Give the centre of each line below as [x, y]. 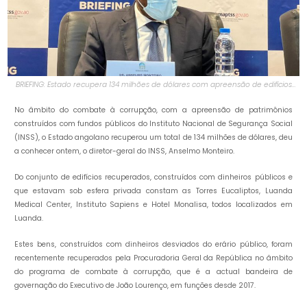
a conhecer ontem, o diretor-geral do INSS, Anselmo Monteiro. [125, 151]
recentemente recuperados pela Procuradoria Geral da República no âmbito [153, 258]
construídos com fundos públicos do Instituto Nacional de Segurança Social [153, 123]
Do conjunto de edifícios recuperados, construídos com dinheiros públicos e [153, 177]
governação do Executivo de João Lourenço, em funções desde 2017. [135, 285]
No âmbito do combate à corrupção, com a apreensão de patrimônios [153, 110]
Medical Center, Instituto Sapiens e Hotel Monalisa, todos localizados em [153, 204]
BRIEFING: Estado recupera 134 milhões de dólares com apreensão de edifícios [153, 84]
